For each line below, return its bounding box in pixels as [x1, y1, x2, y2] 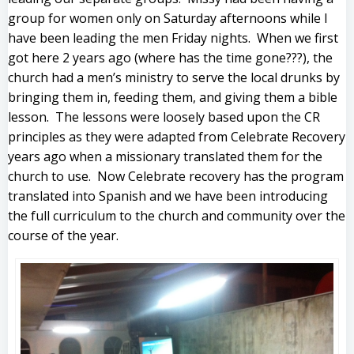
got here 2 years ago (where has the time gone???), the [8, 48, 333, 66]
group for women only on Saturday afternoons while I [8, 9, 328, 27]
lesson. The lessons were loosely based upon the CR [8, 107, 320, 126]
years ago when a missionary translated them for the [8, 147, 322, 165]
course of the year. [8, 226, 119, 244]
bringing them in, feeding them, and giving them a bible [8, 88, 337, 106]
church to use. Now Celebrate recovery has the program [8, 167, 344, 185]
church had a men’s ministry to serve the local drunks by [8, 68, 340, 86]
